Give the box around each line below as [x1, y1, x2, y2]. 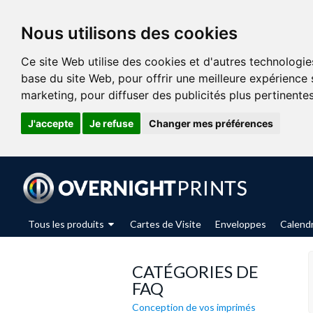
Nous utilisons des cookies [21, 23, 238, 43]
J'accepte [28, 117, 73, 129]
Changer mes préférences [149, 117, 273, 129]
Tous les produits [28, 218, 106, 230]
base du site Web [21, 71, 112, 85]
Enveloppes [215, 218, 266, 230]
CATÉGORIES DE [131, 261, 259, 282]
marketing [21, 88, 74, 102]
